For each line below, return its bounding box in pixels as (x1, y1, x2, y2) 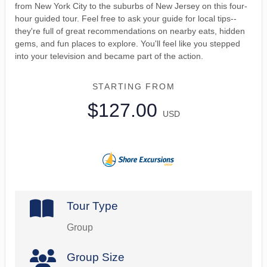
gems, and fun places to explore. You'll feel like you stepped (15, 38, 240, 48)
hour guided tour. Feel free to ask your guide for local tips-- (15, 13, 237, 23)
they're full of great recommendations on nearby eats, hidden (15, 26, 245, 36)
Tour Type (66, 199, 118, 212)
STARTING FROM (92, 81, 175, 91)
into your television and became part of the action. (15, 51, 203, 61)
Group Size (66, 250, 125, 263)
